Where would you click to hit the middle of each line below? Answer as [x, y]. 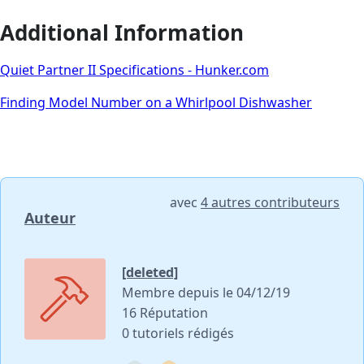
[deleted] [150, 273]
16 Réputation [165, 313]
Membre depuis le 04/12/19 [206, 293]
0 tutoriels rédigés [178, 334]
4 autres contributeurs [270, 203]
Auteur [50, 218]
